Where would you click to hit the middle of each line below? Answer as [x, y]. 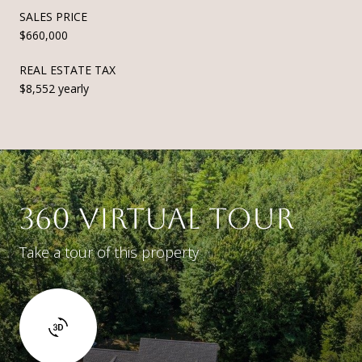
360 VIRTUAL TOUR [157, 218]
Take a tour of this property [109, 252]
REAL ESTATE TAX [67, 69]
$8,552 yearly [54, 88]
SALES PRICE [53, 16]
